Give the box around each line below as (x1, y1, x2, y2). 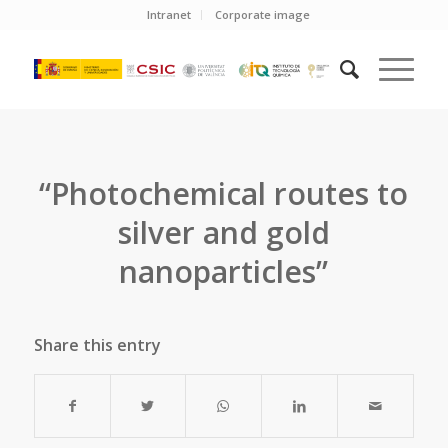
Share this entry (33, 334, 161, 356)
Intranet (147, 7, 192, 22)
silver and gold (117, 212, 330, 253)
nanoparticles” (119, 251, 329, 292)
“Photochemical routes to (39, 173, 409, 214)
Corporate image (215, 7, 311, 22)
